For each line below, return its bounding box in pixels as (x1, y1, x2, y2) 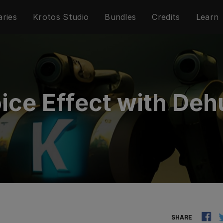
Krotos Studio (33, 11, 89, 22)
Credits (152, 11, 180, 22)
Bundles (105, 11, 136, 22)
